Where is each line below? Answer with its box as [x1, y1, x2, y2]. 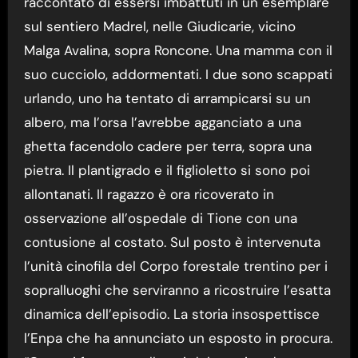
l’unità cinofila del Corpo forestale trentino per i [23, 257, 328, 276]
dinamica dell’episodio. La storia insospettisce [23, 305, 320, 324]
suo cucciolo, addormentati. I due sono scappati [23, 66, 332, 84]
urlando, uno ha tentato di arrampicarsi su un [23, 89, 311, 108]
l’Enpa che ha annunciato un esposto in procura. [23, 329, 332, 348]
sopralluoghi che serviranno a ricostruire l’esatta [23, 281, 331, 300]
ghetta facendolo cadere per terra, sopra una [23, 137, 312, 156]
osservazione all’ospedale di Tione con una [23, 209, 297, 228]
